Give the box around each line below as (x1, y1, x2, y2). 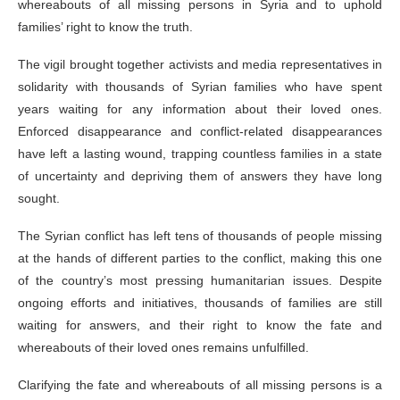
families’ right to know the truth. (18, 20, 193, 35)
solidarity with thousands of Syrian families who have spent (18, 79, 382, 95)
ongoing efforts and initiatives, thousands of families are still (18, 296, 382, 311)
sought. (18, 191, 60, 206)
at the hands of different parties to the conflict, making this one (18, 251, 382, 266)
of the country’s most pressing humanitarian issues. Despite (18, 273, 382, 288)
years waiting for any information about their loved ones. (18, 102, 382, 117)
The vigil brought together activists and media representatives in (18, 57, 382, 72)
